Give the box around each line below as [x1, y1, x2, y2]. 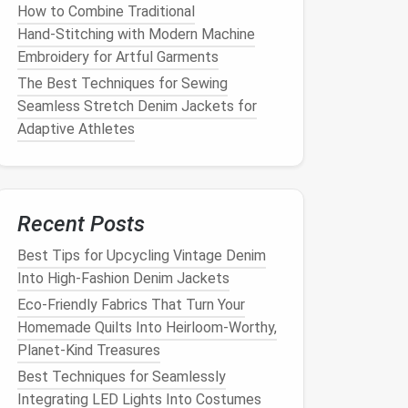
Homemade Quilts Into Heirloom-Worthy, [17, 319, 277, 336]
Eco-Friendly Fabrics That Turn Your [17, 296, 245, 313]
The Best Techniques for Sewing [17, 75, 228, 92]
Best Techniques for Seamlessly [17, 368, 226, 385]
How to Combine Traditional [17, 3, 195, 20]
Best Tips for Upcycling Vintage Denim [17, 247, 266, 264]
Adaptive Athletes [17, 120, 135, 138]
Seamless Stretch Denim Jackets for [17, 97, 257, 115]
